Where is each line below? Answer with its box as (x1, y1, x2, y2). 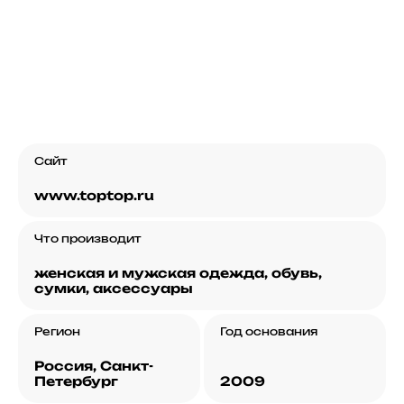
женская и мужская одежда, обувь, (34, 265, 322, 281)
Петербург (34, 373, 118, 390)
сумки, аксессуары (34, 280, 193, 297)
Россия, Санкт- (34, 358, 153, 374)
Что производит (34, 232, 142, 246)
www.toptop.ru (34, 188, 154, 204)
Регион (34, 325, 80, 339)
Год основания (220, 325, 317, 339)
